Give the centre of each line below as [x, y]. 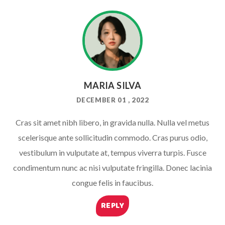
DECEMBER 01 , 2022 [113, 100]
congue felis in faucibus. [113, 183]
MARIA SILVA [113, 85]
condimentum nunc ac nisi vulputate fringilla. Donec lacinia [113, 167]
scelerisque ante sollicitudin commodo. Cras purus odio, [113, 137]
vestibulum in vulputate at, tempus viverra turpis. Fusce [113, 152]
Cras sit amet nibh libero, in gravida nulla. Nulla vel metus [113, 122]
